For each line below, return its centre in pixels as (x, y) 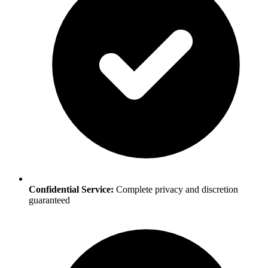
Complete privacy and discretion (176, 189)
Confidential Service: (71, 189)
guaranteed (49, 200)
